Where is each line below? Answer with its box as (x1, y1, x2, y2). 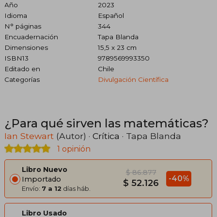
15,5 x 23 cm (97, 43, 137, 51)
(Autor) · (54, 130, 93, 141)
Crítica (93, 130, 120, 141)
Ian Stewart (4, 130, 54, 141)
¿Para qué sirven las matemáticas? (4, 116, 209, 130)
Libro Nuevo (22, 165, 67, 174)
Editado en (4, 64, 40, 73)
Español (97, 11, 124, 19)
